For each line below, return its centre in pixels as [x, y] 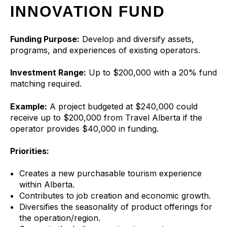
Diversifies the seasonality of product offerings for [116, 207]
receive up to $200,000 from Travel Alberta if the [106, 117]
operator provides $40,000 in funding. [84, 128]
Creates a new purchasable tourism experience [110, 174]
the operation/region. [60, 218]
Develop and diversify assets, [138, 39]
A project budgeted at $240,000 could [124, 106]
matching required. [46, 84]
